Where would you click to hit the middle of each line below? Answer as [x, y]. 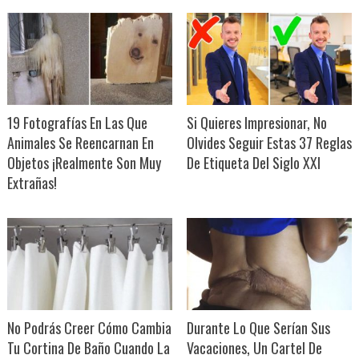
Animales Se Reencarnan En [80, 142]
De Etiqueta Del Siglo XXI [253, 162]
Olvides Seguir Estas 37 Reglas [269, 142]
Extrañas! [32, 182]
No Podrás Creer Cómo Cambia [89, 327]
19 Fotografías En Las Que [77, 122]
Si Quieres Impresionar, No [256, 122]
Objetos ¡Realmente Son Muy [84, 162]
